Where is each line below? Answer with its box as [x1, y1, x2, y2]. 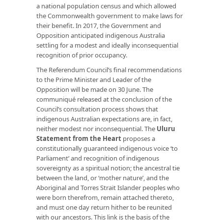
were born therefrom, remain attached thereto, [36, 192, 174, 202]
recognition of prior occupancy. [36, 50, 127, 59]
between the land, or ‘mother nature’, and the [36, 173, 169, 182]
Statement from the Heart [36, 134, 121, 143]
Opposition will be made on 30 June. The [36, 84, 153, 94]
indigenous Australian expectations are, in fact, [36, 114, 172, 123]
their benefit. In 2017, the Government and [36, 21, 161, 30]
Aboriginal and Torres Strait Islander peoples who [36, 183, 180, 192]
